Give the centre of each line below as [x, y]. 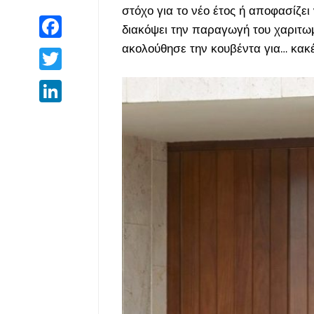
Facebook [82, 21]
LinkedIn [78, 86]
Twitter [75, 53]
